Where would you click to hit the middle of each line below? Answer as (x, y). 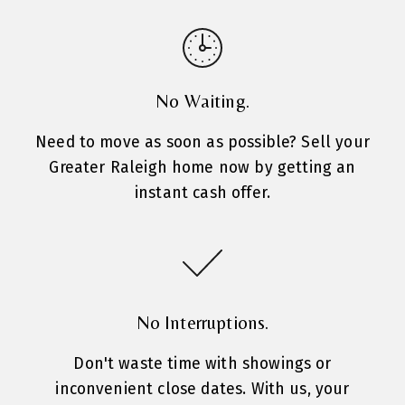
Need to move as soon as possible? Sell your (202, 143)
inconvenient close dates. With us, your (202, 390)
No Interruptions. (202, 323)
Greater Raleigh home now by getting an (202, 168)
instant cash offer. (202, 193)
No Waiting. (202, 102)
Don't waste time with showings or (202, 364)
